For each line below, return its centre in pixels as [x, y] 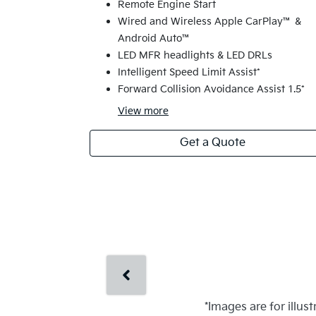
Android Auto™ [154, 39]
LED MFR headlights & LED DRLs [195, 56]
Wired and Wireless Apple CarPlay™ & [209, 22]
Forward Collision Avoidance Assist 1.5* [211, 90]
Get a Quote [212, 143]
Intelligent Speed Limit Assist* [189, 73]
